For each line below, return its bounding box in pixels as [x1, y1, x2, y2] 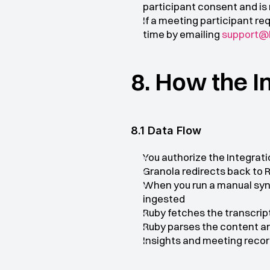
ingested [143, 192, 185, 205]
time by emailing [143, 28, 222, 40]
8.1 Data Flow [131, 124, 201, 137]
